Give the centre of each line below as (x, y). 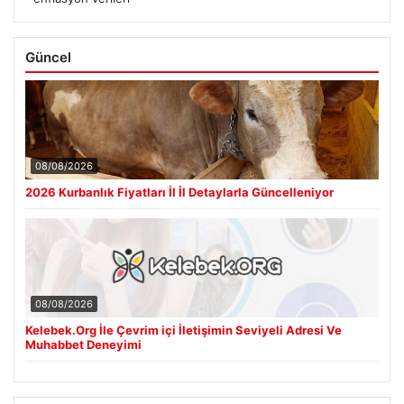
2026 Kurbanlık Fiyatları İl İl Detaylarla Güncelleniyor (179, 193)
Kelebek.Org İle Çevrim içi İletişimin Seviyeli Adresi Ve (184, 331)
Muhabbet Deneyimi (83, 345)
